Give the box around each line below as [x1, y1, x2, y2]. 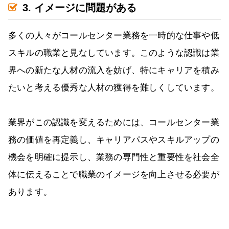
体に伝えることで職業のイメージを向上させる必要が [8, 170, 219, 180]
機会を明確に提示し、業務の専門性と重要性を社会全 [8, 152, 219, 163]
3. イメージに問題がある [22, 2, 136, 14]
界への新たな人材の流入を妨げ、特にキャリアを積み [8, 65, 219, 76]
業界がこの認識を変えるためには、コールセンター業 [8, 118, 219, 128]
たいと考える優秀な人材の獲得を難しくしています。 [8, 83, 219, 93]
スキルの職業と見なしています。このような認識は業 [8, 48, 219, 58]
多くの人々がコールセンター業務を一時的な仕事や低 [8, 31, 219, 41]
